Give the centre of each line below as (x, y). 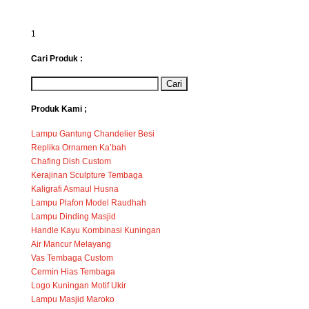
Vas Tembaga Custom (72, 258)
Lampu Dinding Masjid (73, 216)
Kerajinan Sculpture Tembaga (87, 175)
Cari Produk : (57, 58)
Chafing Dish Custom (71, 161)
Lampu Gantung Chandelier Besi (92, 133)
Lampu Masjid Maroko (72, 299)
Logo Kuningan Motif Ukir (78, 285)
